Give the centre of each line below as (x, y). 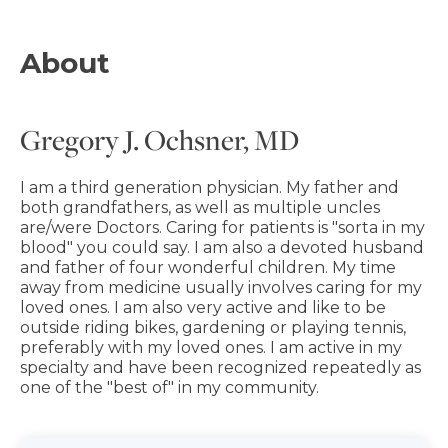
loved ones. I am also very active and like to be (203, 307)
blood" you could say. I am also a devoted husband (222, 247)
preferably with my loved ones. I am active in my (211, 347)
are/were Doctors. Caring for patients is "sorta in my (222, 227)
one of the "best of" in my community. (169, 387)
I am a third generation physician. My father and (209, 187)
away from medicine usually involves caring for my (221, 287)
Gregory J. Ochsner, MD (159, 139)
